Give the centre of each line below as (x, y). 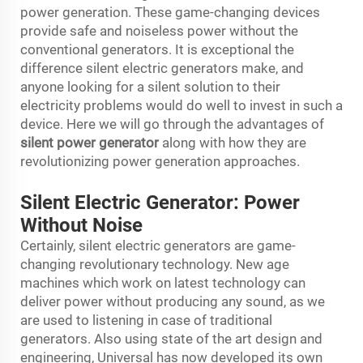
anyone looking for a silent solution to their (150, 86)
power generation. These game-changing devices (170, 12)
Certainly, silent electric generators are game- (158, 245)
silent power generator (90, 142)
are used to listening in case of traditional (146, 320)
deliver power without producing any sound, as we (173, 301)
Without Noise (81, 225)
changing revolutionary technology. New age (155, 264)
